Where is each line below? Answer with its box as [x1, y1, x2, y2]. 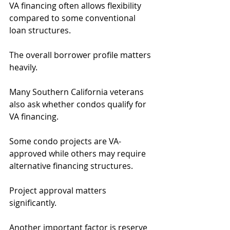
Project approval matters [9, 185, 108, 196]
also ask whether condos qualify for [9, 99, 148, 110]
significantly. [9, 197, 56, 208]
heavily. [9, 62, 37, 73]
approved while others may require [9, 148, 148, 159]
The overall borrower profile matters [9, 49, 153, 61]
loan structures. [9, 25, 71, 36]
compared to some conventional [9, 12, 138, 24]
